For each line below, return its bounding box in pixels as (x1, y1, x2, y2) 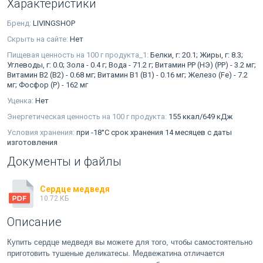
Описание (7, 214, 62, 229)
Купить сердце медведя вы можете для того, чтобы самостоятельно (7, 237, 252, 247)
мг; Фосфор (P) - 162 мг (7, 80, 88, 89)
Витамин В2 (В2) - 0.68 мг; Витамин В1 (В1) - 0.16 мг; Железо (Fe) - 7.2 (7, 70, 248, 79)
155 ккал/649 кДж (168, 112, 232, 121)
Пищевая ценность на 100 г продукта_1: (7, 50, 150, 59)
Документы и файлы (7, 154, 122, 168)
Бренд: (7, 18, 33, 28)
